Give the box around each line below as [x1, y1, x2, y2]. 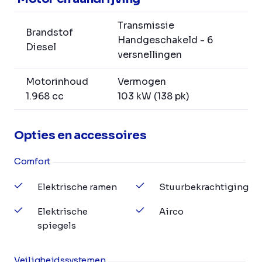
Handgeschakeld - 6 [118, 34, 213, 47]
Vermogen [118, 75, 166, 88]
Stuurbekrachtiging [159, 181, 249, 193]
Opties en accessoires [14, 128, 147, 143]
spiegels [37, 220, 76, 232]
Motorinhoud [26, 75, 88, 88]
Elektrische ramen [37, 181, 117, 193]
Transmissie [118, 19, 174, 32]
